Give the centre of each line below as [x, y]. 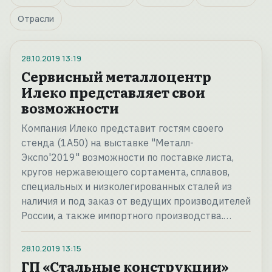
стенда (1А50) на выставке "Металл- [107, 143]
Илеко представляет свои [113, 92]
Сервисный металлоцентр [116, 76]
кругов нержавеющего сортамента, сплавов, [125, 172]
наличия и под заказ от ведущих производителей [136, 201]
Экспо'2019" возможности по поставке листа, [127, 158]
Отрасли [36, 19]
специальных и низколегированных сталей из [127, 187]
